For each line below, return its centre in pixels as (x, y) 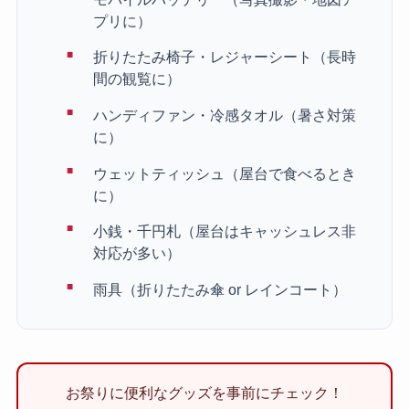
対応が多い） (137, 253)
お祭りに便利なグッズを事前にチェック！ (204, 393)
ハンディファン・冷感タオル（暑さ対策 (225, 115)
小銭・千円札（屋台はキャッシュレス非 (225, 231)
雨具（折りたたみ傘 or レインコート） (220, 289)
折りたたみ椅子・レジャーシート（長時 (225, 57)
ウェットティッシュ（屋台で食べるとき (225, 173)
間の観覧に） (137, 79)
